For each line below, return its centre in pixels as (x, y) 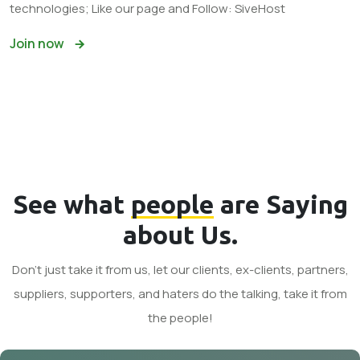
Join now (38, 43)
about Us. (180, 235)
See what (72, 205)
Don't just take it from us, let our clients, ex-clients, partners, (180, 270)
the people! (180, 318)
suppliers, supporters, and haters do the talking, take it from (180, 294)
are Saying (280, 205)
